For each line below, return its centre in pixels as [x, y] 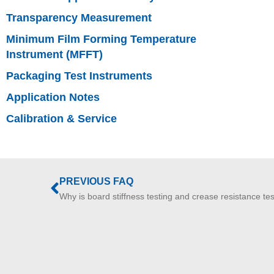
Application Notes [53, 97]
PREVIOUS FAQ [96, 181]
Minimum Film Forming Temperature [101, 39]
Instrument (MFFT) [54, 54]
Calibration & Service [61, 119]
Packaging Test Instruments [79, 76]
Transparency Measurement [79, 18]
